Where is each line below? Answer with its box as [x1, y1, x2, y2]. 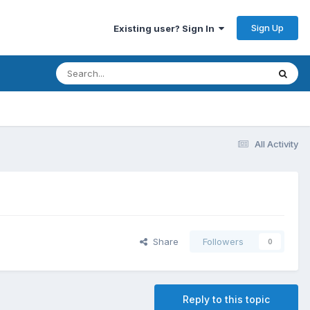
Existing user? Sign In [113, 22, 219, 34]
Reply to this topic [183, 293, 270, 306]
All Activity [255, 138, 298, 149]
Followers [203, 236, 244, 248]
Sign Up [251, 21, 284, 33]
